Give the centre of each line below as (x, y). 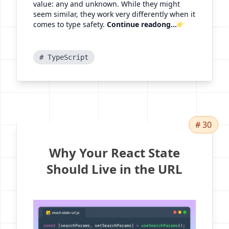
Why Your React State (114, 153)
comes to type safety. (70, 25)
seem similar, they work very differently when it (114, 14)
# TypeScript (64, 58)
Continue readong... (142, 25)
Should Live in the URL (114, 169)
